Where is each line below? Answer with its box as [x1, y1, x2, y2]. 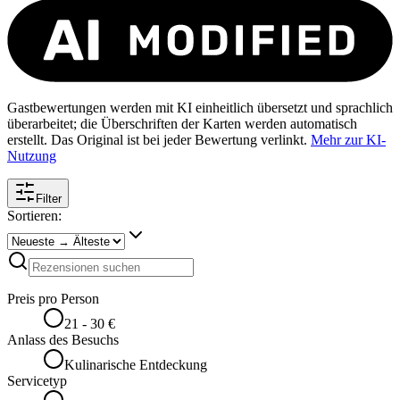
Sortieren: [7, 208, 62, 224]
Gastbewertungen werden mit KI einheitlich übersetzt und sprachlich [7, 100, 393, 116]
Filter [36, 192, 62, 206]
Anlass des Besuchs [7, 332, 119, 348]
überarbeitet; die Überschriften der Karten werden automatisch [7, 116, 357, 132]
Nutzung [7, 148, 56, 164]
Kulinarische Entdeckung [64, 357, 207, 373]
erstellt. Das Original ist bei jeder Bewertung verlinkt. [7, 132, 307, 148]
